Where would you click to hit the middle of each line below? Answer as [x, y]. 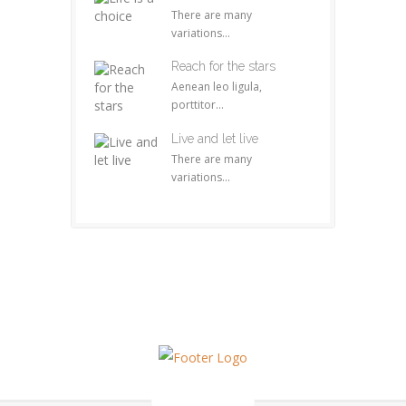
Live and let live [215, 139]
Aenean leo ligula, [217, 87]
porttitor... [198, 105]
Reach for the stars [223, 66]
